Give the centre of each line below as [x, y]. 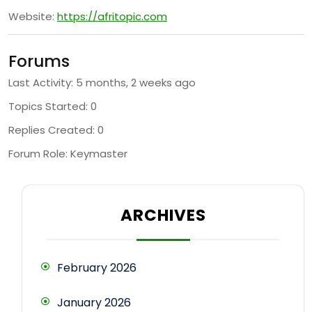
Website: [33, 17]
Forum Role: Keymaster [68, 154]
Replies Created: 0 [56, 130]
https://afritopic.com [112, 17]
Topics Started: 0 [53, 107]
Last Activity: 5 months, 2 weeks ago [102, 83]
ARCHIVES [163, 216]
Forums [39, 61]
